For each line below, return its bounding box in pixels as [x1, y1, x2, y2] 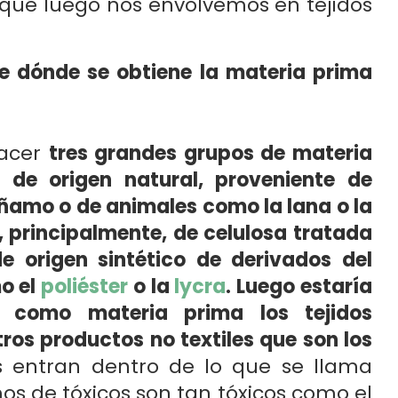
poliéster [41, 273, 129, 300]
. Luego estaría [226, 273, 372, 300]
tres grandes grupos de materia [48, 139, 372, 167]
